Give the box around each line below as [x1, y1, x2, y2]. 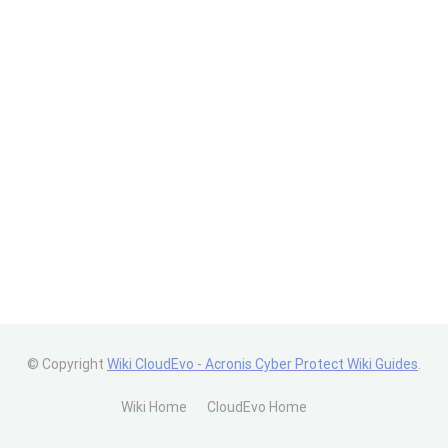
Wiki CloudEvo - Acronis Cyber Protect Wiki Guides [107, 356, 418, 372]
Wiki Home [121, 399, 187, 415]
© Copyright [27, 356, 107, 372]
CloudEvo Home [207, 399, 307, 415]
